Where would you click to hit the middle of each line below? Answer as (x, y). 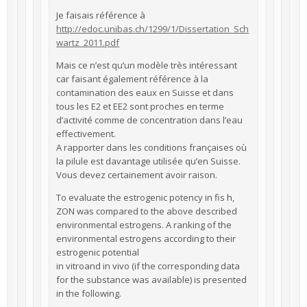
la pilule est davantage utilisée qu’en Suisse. (149, 161)
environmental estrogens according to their (146, 238)
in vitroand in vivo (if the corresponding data (148, 266)
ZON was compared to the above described (147, 211)
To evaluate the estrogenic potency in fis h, (146, 197)
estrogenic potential (98, 252)
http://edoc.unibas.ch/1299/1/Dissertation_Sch (153, 28)
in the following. (89, 293)
